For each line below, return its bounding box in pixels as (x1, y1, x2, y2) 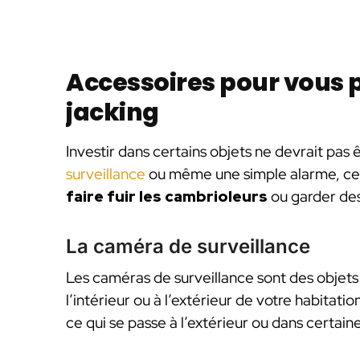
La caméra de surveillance (66, 234, 310, 258)
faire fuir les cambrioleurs (66, 186, 268, 207)
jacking (66, 95, 159, 129)
